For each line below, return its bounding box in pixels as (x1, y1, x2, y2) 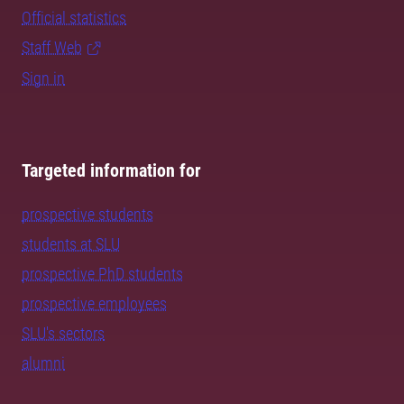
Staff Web (22, 38, 82, 57)
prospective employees (22, 294, 167, 313)
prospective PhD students (22, 264, 183, 283)
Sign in (22, 69, 65, 87)
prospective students (22, 205, 153, 224)
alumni (22, 353, 65, 372)
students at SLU (22, 234, 120, 253)
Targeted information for (22, 160, 201, 181)
